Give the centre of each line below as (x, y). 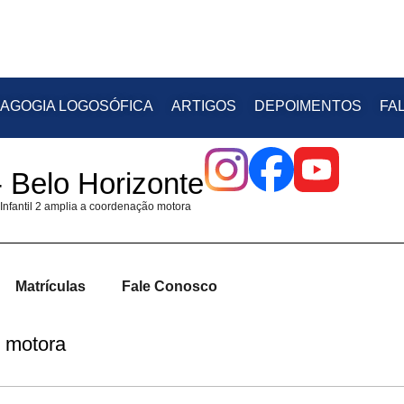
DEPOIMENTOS (308, 106)
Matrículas (50, 286)
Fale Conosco (170, 286)
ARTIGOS (204, 106)
